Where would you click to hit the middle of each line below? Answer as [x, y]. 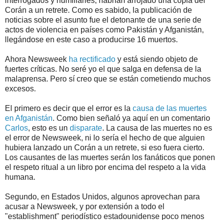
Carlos [16, 128]
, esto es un [49, 128]
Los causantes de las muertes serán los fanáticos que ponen [110, 157]
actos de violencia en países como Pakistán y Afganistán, [104, 29]
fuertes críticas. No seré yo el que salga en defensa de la [103, 69]
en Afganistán [29, 118]
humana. [20, 177]
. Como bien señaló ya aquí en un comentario [131, 118]
